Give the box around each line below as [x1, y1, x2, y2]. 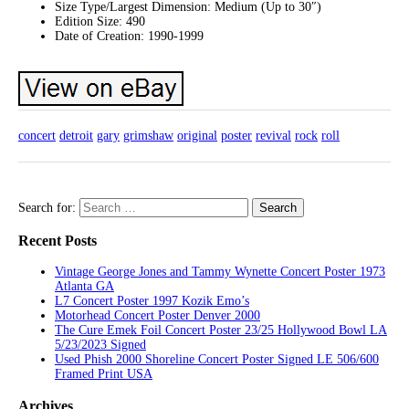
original [177, 129, 217, 143]
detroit [59, 129, 93, 143]
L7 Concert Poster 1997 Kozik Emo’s [55, 294, 249, 309]
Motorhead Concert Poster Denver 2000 [55, 309, 260, 323]
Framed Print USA [55, 367, 152, 382]
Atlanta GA [55, 279, 114, 294]
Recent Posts [18, 232, 97, 250]
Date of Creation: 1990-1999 [55, 29, 204, 44]
